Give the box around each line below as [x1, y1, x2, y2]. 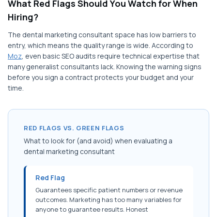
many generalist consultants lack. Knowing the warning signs [8, 62, 201, 72]
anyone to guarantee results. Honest [35, 205, 148, 214]
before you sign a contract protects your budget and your [8, 73, 194, 82]
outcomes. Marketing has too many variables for [35, 195, 182, 204]
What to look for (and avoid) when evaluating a [24, 136, 172, 146]
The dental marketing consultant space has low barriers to [8, 30, 196, 40]
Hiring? [8, 11, 38, 23]
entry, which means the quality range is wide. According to [8, 41, 193, 50]
